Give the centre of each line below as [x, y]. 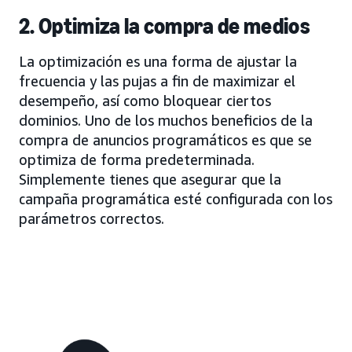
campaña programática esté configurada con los [176, 199]
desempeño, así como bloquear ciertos [145, 101]
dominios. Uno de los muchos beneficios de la [166, 121]
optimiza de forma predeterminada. [137, 160]
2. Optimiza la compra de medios [164, 27]
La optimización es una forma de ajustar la [158, 62]
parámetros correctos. [92, 219]
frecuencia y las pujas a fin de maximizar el [157, 81]
